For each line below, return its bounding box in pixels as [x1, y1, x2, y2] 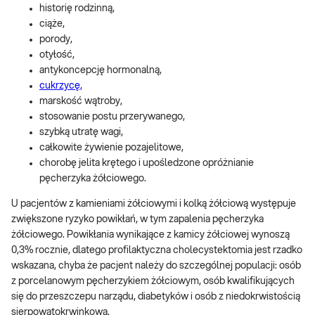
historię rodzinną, [39, 3, 117, 13]
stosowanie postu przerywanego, [39, 111, 187, 122]
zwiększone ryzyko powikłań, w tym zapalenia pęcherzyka [11, 214, 264, 224]
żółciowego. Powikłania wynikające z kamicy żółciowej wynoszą [11, 229, 290, 240]
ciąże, [39, 18, 67, 29]
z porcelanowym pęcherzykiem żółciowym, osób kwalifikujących [11, 276, 295, 286]
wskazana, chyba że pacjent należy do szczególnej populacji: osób [11, 260, 301, 271]
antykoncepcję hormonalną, [39, 65, 164, 75]
